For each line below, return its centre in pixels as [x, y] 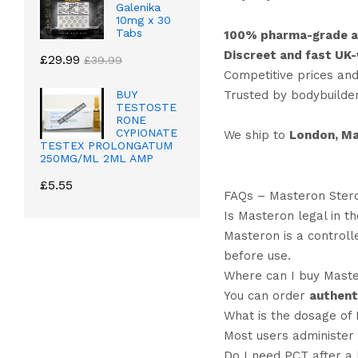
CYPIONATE [147, 133]
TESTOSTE [146, 107]
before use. [257, 255]
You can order [266, 295]
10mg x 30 [143, 20]
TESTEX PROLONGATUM [106, 146]
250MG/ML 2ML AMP [97, 159]
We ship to [256, 135]
